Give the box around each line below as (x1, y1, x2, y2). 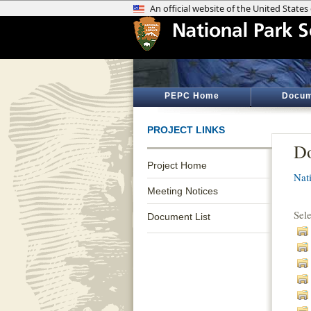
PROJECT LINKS (147, 124, 225, 135)
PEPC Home (164, 91, 219, 101)
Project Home (147, 160, 207, 171)
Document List (147, 211, 210, 222)
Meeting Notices (147, 185, 218, 196)
